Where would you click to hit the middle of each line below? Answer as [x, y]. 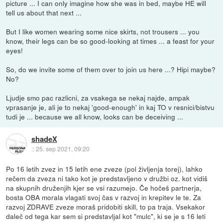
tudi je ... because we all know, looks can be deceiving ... [95, 116]
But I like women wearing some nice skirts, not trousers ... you [103, 31]
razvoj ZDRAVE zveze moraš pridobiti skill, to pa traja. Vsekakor [106, 206]
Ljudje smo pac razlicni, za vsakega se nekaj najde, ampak [98, 97]
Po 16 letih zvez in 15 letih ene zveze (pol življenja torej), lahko [105, 168]
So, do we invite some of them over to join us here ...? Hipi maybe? [111, 69]
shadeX [44, 139]
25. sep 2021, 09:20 [62, 148]
